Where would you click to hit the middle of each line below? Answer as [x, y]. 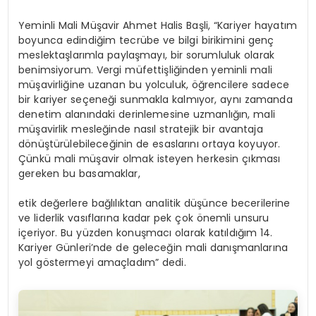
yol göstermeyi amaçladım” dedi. [102, 263]
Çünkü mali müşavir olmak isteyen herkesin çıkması [150, 159]
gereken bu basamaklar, [79, 174]
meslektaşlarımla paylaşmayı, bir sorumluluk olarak [147, 55]
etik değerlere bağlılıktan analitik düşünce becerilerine [154, 203]
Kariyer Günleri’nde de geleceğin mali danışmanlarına [153, 248]
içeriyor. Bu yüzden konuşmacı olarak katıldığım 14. [146, 233]
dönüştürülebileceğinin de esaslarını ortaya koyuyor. [150, 144]
